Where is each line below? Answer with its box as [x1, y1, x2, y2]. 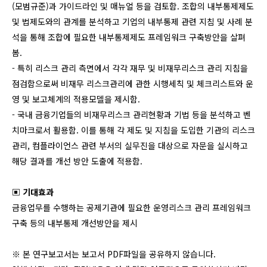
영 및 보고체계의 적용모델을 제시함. [12, 93, 140, 105]
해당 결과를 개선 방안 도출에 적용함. [12, 155, 142, 167]
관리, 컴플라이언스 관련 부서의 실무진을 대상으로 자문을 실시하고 [12, 139, 248, 151]
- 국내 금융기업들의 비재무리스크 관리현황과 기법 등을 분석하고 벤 [12, 108, 251, 120]
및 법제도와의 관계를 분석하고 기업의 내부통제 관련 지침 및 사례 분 [12, 15, 253, 27]
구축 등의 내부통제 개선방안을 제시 [12, 217, 138, 229]
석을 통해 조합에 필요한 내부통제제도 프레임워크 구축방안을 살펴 [12, 31, 246, 43]
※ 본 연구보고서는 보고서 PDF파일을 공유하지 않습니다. [12, 248, 216, 260]
